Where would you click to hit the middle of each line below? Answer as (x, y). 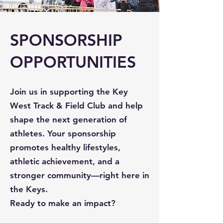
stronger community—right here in (80, 175)
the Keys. (29, 189)
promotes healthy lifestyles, (65, 147)
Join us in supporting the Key (69, 92)
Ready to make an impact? (63, 203)
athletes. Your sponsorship (63, 133)
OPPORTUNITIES (73, 62)
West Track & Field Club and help (76, 106)
